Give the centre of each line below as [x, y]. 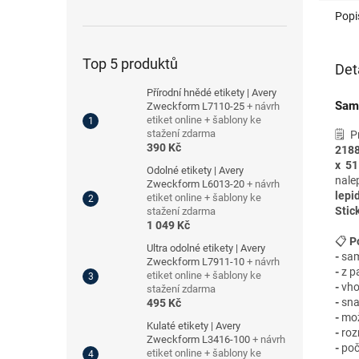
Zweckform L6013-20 [197, 184]
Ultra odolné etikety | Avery [206, 248]
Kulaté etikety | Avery [194, 326]
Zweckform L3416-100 [200, 340]
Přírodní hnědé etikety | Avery [212, 93]
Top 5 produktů [130, 64]
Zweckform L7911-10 [197, 262]
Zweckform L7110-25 [197, 107]
